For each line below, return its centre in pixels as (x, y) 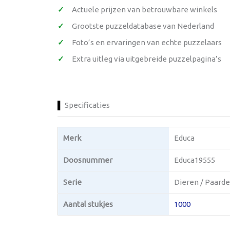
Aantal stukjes (88, 204)
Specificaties (87, 105)
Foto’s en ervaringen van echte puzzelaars (147, 42)
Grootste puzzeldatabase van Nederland (143, 26)
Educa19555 (195, 160)
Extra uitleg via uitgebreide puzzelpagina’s (147, 59)
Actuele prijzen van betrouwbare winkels (145, 9)
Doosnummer (88, 160)
